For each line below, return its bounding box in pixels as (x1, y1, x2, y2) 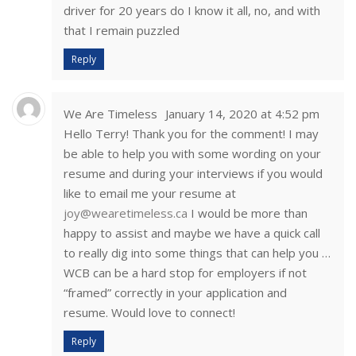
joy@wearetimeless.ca (64, 205, 188, 222)
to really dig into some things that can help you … (64, 245, 331, 261)
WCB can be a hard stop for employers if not (64, 265, 307, 281)
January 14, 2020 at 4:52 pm (165, 106, 319, 122)
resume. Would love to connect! (64, 304, 235, 321)
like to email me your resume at (64, 185, 236, 202)
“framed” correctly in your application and (64, 284, 287, 301)
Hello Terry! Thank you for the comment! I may (64, 126, 319, 142)
